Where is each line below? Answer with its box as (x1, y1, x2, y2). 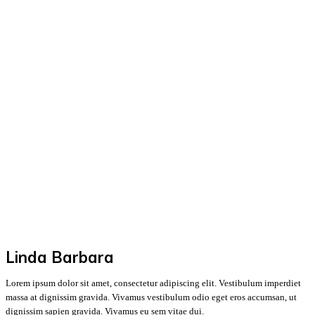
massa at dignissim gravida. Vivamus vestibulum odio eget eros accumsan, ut (6, 292, 297, 302)
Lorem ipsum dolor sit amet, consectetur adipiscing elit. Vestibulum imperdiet (6, 278, 301, 288)
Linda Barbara (6, 247, 114, 267)
